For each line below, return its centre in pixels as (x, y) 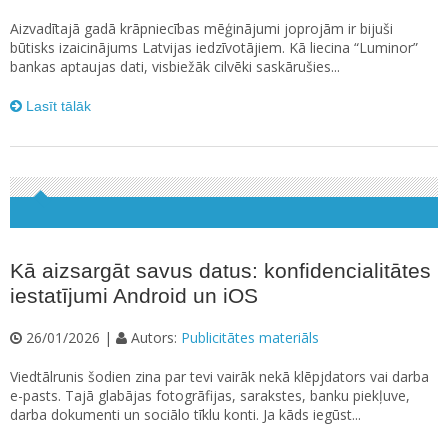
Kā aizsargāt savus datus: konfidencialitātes (220, 271)
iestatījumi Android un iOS (134, 296)
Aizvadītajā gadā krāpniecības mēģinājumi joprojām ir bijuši (201, 29)
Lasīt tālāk (56, 106)
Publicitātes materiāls (250, 338)
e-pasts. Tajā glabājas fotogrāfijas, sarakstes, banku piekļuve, (210, 396)
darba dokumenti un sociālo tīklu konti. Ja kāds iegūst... (185, 415)
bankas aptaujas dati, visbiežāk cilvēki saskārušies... (175, 67)
